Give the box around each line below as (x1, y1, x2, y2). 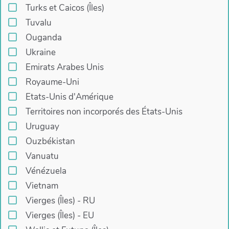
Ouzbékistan (25, 135, 75, 148)
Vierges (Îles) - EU (25, 210, 94, 222)
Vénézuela (25, 165, 66, 177)
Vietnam (25, 180, 58, 192)
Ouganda (25, 32, 62, 44)
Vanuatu (25, 150, 59, 163)
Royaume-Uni (25, 76, 79, 88)
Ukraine (25, 47, 56, 59)
